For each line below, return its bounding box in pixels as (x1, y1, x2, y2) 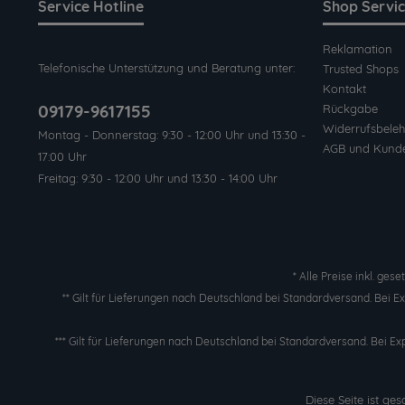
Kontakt (323, 81, 366, 96)
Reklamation (323, 42, 392, 56)
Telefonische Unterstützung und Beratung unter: (38, 61, 295, 75)
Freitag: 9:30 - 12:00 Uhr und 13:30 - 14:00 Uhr (38, 171, 278, 185)
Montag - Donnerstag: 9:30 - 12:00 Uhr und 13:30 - (38, 127, 306, 142)
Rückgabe (323, 101, 378, 116)
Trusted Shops (323, 61, 399, 76)
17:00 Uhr (38, 149, 87, 164)
